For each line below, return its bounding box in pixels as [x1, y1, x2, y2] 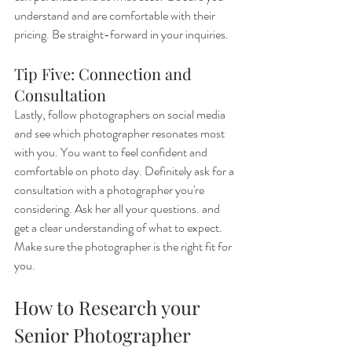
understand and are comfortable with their [14, 5, 218, 24]
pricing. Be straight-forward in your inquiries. [14, 24, 229, 43]
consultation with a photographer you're [14, 180, 207, 199]
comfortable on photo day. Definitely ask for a [14, 161, 236, 180]
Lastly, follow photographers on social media [14, 104, 228, 123]
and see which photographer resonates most [14, 123, 227, 142]
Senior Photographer [14, 321, 195, 347]
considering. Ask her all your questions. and [14, 199, 222, 218]
